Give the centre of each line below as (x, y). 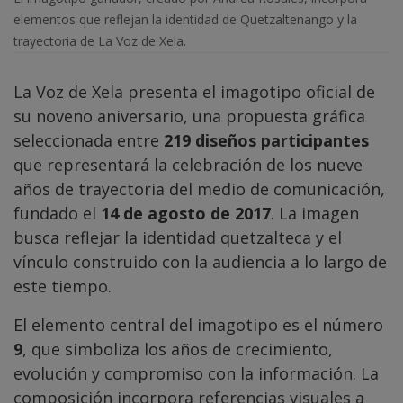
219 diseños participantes (266, 141)
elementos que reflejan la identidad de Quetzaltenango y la (185, 20)
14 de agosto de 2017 (186, 214)
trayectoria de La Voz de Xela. (100, 41)
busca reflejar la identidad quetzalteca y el (178, 238)
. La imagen (315, 214)
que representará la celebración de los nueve (188, 165)
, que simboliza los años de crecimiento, (178, 349)
